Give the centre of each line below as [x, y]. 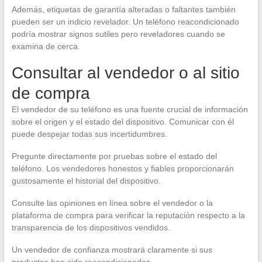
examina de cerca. [46, 46]
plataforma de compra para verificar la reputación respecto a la [128, 215]
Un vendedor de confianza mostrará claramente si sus [112, 249]
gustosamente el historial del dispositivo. [86, 180]
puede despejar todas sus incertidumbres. [89, 134]
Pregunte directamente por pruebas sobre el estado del [114, 156]
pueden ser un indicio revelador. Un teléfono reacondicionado [125, 21]
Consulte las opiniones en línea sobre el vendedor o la [112, 203]
